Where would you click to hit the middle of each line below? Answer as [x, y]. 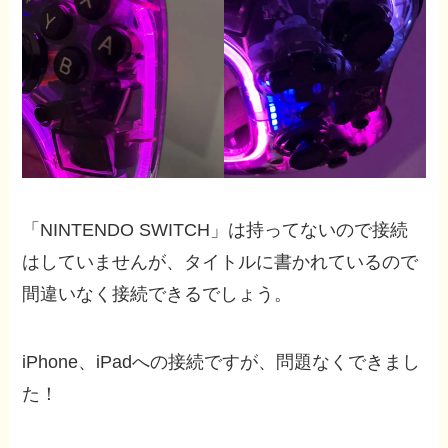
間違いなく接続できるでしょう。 [157, 294]
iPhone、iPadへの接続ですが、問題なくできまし [221, 361]
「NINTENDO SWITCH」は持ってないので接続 [215, 230]
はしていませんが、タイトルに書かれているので [220, 262]
